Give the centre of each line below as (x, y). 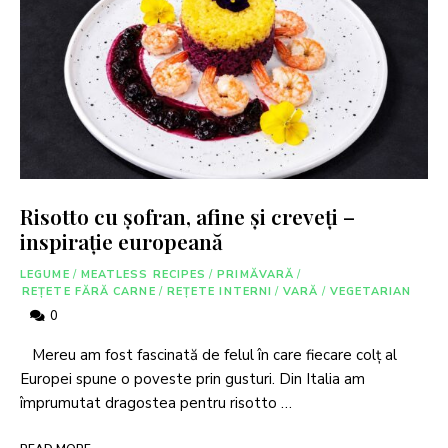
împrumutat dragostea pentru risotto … (156, 403)
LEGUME (45, 275)
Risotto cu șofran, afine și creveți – (187, 216)
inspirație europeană (121, 241)
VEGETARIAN (370, 292)
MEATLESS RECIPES (143, 275)
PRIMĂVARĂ (256, 275)
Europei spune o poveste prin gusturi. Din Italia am (192, 379)
